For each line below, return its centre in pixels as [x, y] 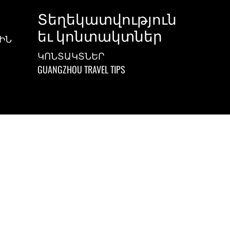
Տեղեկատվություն [107, 18]
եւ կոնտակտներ [100, 35]
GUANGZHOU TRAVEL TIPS [81, 69]
